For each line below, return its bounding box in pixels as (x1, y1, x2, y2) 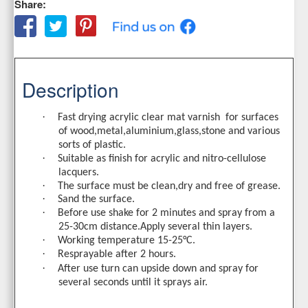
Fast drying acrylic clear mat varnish (58, 112, 223, 124)
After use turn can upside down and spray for (58, 263, 258, 275)
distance (100, 221, 137, 233)
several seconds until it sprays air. (58, 277, 208, 289)
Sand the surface (58, 194, 132, 206)
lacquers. (58, 167, 99, 179)
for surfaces (225, 112, 278, 124)
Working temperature (58, 235, 155, 247)
